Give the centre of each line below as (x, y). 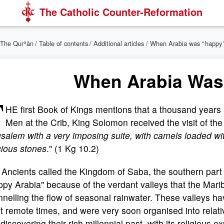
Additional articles (119, 43)
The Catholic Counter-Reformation (121, 12)
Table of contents (63, 43)
